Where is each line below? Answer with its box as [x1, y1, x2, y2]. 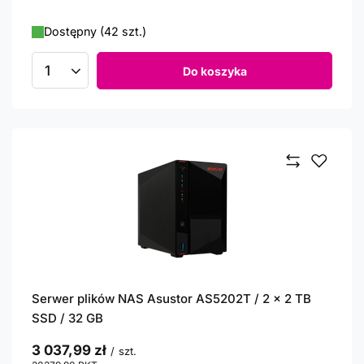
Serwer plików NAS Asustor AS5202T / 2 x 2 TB [32, 291, 311, 306]
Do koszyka [182, 63, 247, 78]
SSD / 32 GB [32, 310, 103, 326]
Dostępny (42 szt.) [44, 24, 146, 38]
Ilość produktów [45, 70, 138, 85]
